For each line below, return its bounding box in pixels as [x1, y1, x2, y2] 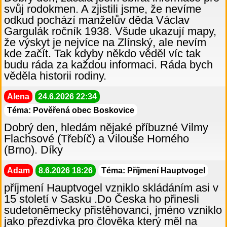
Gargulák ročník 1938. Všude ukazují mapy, [4, 25, 216, 38]
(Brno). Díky [4, 143, 63, 157]
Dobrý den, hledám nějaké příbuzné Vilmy [4, 121, 208, 134]
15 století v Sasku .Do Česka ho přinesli [4, 193, 199, 206]
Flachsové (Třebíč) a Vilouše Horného [4, 132, 189, 145]
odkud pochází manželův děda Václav [4, 14, 190, 27]
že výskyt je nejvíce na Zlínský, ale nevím [4, 36, 206, 49]
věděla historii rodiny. [4, 69, 106, 83]
